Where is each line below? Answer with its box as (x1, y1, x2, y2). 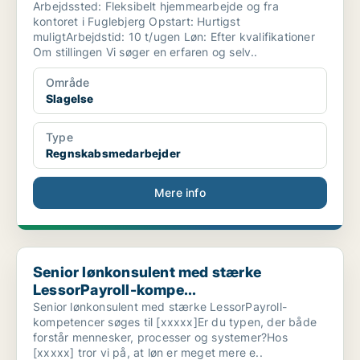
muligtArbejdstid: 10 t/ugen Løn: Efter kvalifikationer (33, 30, 315, 44)
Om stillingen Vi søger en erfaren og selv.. (33, 45, 258, 59)
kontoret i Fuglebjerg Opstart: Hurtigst (33, 14, 240, 29)
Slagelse (46, 92, 94, 106)
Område (46, 76, 90, 90)
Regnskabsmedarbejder (46, 146, 181, 161)
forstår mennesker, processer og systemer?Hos (33, 330, 288, 345)
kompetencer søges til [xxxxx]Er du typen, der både (33, 315, 317, 329)
